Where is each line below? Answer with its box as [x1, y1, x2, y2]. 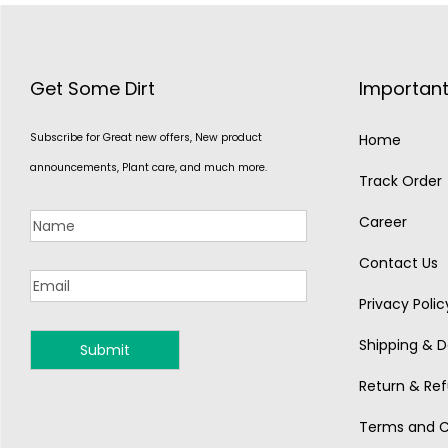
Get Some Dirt [30, 76, 155, 101]
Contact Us [358, 253, 438, 273]
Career [358, 212, 407, 232]
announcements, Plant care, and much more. [30, 160, 267, 175]
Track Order [358, 171, 442, 191]
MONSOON [61, 363, 152, 386]
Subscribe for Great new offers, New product [30, 130, 262, 145]
